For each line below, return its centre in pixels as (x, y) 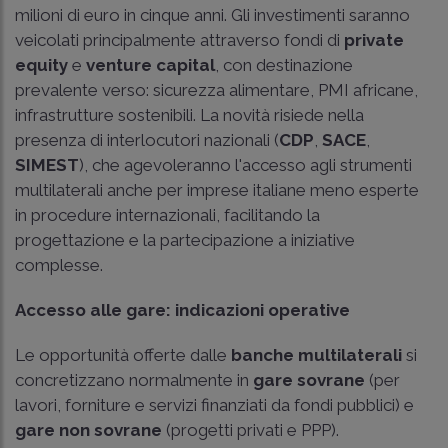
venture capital (150, 64)
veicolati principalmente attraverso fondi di (179, 39)
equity (41, 64)
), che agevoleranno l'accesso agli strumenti (245, 164)
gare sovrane (309, 379)
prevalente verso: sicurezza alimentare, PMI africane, (216, 89)
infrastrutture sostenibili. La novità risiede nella (189, 114)
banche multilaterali (316, 354)
